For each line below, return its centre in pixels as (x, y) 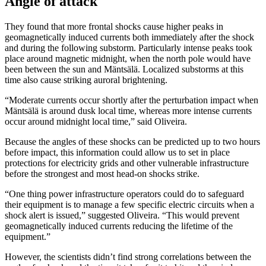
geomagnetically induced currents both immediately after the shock (129, 37)
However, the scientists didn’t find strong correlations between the (128, 257)
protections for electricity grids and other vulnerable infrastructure (127, 163)
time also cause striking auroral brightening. (86, 80)
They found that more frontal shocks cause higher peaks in (114, 27)
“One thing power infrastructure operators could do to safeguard (124, 194)
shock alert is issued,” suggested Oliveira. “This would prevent (122, 216)
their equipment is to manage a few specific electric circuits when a (129, 205)
